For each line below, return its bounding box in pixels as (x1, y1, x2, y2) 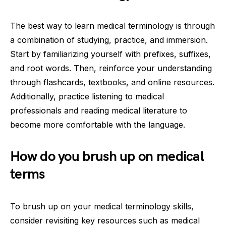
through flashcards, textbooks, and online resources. (10, 77, 214, 87)
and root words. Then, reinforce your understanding (10, 63, 212, 73)
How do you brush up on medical (10, 148, 204, 165)
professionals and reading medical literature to (10, 105, 187, 116)
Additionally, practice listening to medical (10, 91, 164, 101)
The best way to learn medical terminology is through (10, 21, 215, 31)
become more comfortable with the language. (10, 120, 185, 130)
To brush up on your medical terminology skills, (10, 201, 194, 211)
